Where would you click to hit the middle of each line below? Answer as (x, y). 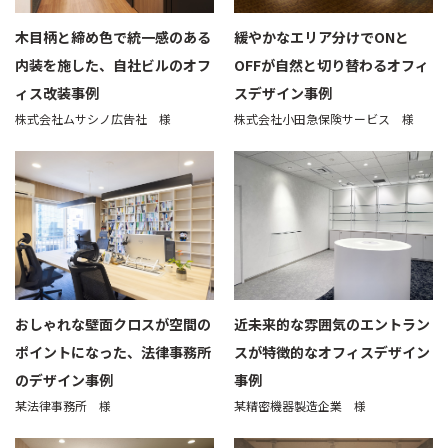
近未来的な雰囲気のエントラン (332, 323)
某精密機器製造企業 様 (300, 405)
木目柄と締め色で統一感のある (113, 37)
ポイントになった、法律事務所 (113, 351)
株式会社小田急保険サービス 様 (324, 119)
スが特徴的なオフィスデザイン (332, 351)
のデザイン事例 (64, 379)
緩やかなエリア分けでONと (321, 37)
